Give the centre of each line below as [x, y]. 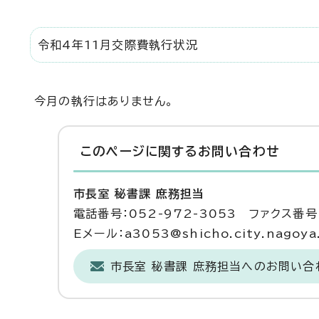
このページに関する [139, 151]
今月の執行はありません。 [104, 101]
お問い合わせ [239, 151]
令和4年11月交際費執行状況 [118, 45]
